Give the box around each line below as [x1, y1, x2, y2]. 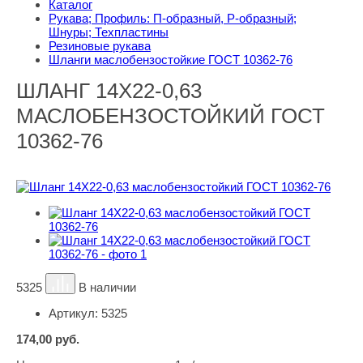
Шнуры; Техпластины [49, 25, 169, 39]
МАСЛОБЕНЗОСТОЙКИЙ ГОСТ [16, 104, 325, 128]
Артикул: [49, 306, 101, 320]
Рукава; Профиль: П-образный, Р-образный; [49, 11, 297, 25]
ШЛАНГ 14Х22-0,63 [16, 79, 202, 103]
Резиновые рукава [49, 39, 151, 53]
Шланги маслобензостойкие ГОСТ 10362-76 [49, 53, 293, 66]
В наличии [79, 280, 137, 294]
